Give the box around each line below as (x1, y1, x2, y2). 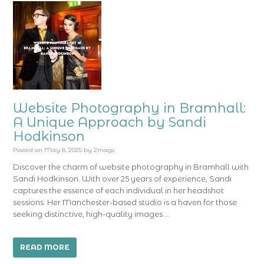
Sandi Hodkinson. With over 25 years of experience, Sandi (13, 174, 232, 183)
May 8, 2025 (44, 146, 82, 154)
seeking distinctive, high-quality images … (13, 209, 170, 219)
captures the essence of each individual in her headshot (13, 186, 225, 195)
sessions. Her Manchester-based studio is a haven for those (13, 197, 237, 207)
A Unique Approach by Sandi (13, 114, 207, 130)
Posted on (13, 146, 43, 154)
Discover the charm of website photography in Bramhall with (13, 162, 249, 171)
